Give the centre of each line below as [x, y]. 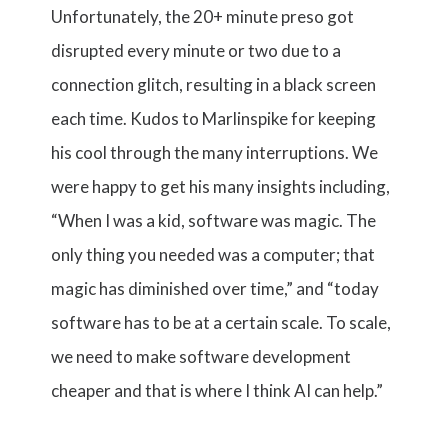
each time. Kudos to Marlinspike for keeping [214, 118]
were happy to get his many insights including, [221, 186]
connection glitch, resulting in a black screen [214, 84]
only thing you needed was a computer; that [213, 254]
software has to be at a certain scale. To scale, [221, 322]
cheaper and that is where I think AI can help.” [217, 390]
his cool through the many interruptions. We [215, 152]
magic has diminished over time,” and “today [215, 288]
